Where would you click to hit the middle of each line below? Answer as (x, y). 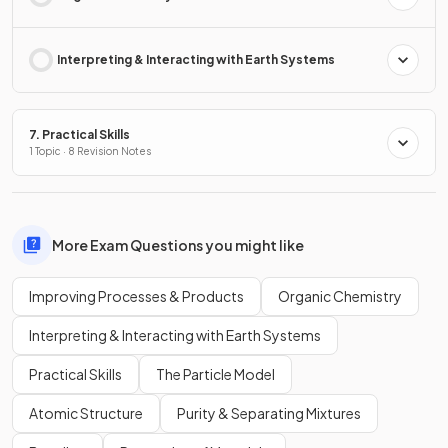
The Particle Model (215, 374)
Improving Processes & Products (136, 296)
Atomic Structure (86, 413)
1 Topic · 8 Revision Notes (90, 151)
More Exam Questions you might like (178, 244)
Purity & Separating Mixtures (269, 413)
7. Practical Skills (79, 135)
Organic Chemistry (340, 296)
